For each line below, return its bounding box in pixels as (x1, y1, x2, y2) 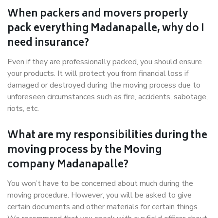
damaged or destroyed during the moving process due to (7, 80, 200, 91)
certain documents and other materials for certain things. (7, 201, 199, 212)
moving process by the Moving (7, 142, 162, 159)
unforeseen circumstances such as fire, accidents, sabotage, (7, 91, 208, 102)
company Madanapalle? (7, 157, 128, 174)
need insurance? (7, 35, 89, 52)
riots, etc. (7, 103, 39, 114)
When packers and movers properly (7, 6, 188, 23)
